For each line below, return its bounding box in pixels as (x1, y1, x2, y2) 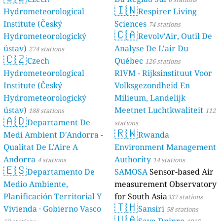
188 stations (29, 106, 65, 115)
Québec (114, 55, 143, 67)
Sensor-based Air (149, 166, 214, 178)
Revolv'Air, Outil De (138, 31, 212, 42)
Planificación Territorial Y (3, 191, 102, 202)
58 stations (166, 205, 198, 214)
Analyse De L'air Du (114, 43, 188, 54)
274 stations (29, 44, 65, 54)
